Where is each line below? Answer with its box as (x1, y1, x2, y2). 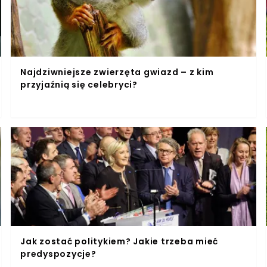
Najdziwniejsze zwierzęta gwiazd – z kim (20, 66, 214, 78)
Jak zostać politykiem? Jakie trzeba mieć (20, 235, 218, 247)
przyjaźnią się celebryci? (20, 78, 138, 91)
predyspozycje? (20, 247, 97, 260)
